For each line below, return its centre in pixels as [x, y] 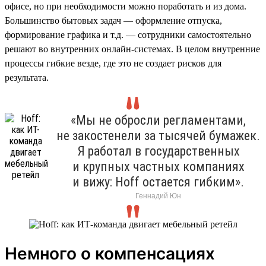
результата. [27, 77]
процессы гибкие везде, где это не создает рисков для [113, 63]
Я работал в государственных [158, 151]
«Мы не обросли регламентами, [158, 120]
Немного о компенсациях [110, 253]
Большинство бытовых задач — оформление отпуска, [113, 20]
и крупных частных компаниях [158, 166]
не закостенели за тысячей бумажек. [158, 135]
